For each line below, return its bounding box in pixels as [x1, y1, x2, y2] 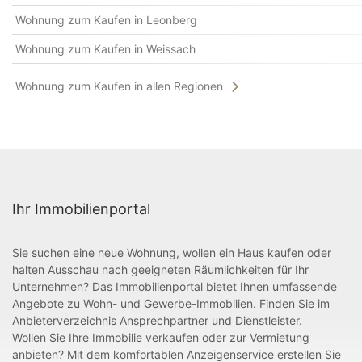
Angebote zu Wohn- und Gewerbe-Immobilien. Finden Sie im [12, 297, 330, 311]
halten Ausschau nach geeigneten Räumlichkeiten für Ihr [12, 263, 309, 277]
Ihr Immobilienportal [12, 200, 150, 218]
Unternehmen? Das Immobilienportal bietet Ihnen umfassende [12, 280, 337, 294]
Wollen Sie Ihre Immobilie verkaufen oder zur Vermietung [12, 330, 309, 345]
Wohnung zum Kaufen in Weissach [15, 42, 196, 56]
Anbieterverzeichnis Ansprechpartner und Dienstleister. [12, 314, 302, 328]
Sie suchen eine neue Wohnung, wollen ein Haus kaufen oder [12, 246, 331, 260]
